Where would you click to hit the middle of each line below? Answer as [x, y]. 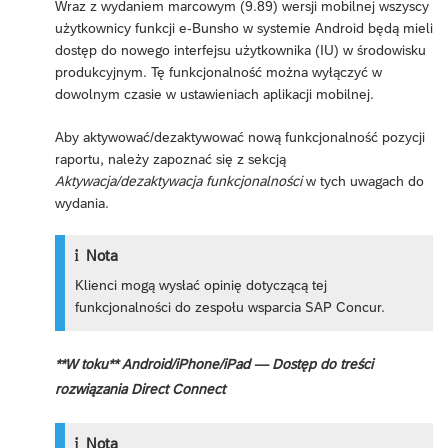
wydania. [82, 202]
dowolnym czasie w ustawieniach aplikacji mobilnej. [214, 93]
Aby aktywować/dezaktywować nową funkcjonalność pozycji [240, 136]
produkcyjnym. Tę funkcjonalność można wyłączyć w [218, 71]
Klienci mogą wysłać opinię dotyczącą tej [201, 284]
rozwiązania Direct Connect [140, 388]
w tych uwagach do [363, 180]
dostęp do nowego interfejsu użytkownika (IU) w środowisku [240, 49]
